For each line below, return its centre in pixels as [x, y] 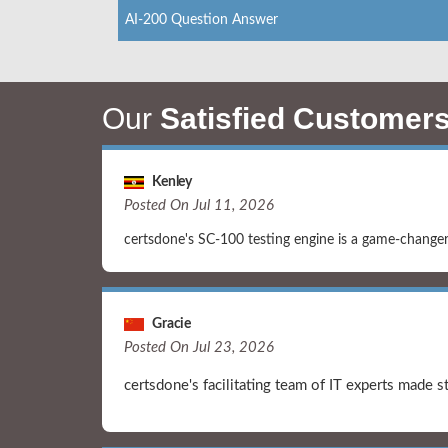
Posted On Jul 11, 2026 [199, 205]
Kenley [168, 181]
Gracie [167, 323]
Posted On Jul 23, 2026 [199, 347]
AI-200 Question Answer [201, 19]
